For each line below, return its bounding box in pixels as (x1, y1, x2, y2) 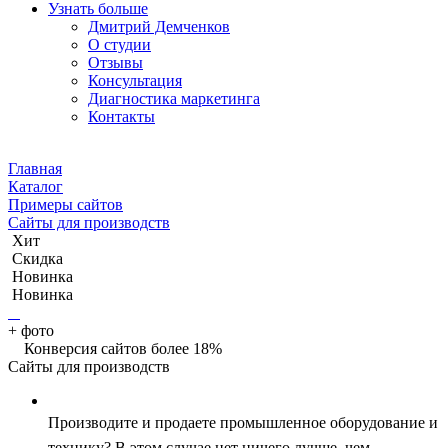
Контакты (88, 108, 155, 126)
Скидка (12, 250, 63, 268)
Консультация (88, 72, 182, 90)
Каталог (8, 178, 63, 196)
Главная (8, 160, 62, 178)
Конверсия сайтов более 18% (24, 340, 222, 358)
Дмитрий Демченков (88, 18, 230, 36)
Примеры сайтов (8, 196, 123, 214)
